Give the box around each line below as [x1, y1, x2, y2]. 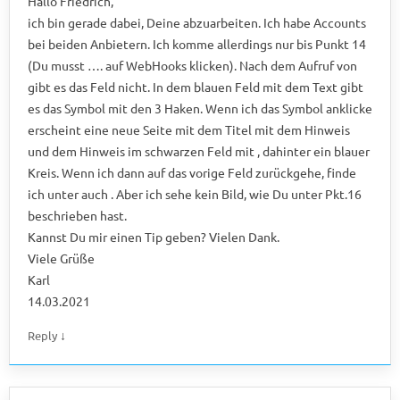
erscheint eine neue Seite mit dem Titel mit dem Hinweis [28, 121, 350, 137]
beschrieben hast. [28, 206, 127, 223]
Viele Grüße [28, 249, 95, 266]
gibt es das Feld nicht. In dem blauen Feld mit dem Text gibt [28, 78, 363, 95]
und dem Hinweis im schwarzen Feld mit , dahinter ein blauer [28, 142, 370, 159]
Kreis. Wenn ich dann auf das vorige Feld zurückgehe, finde [28, 163, 356, 180]
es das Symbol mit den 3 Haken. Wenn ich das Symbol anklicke [28, 99, 372, 116]
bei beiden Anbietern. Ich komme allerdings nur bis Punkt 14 [28, 35, 366, 52]
